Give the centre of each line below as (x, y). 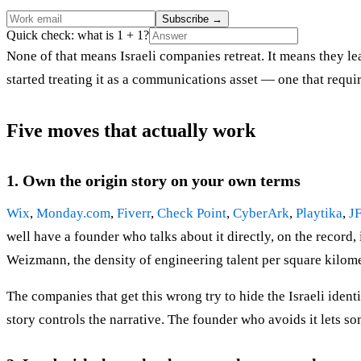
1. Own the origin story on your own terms (154, 181)
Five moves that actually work (131, 131)
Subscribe (187, 19)
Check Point (192, 214)
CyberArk (261, 214)
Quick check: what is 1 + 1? (78, 35)
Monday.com (73, 214)
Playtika (319, 214)
